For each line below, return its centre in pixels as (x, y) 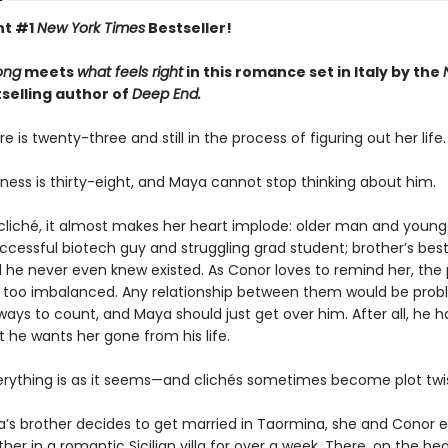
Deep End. (166, 94)
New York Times (90, 28)
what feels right (129, 72)
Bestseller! (188, 28)
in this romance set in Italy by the (312, 72)
